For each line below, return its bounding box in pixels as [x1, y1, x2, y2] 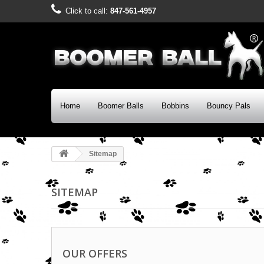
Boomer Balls [98, 101, 144, 110]
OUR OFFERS [62, 246, 127, 260]
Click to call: [65, 6, 110, 15]
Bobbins [161, 101, 189, 110]
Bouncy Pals [207, 101, 250, 110]
